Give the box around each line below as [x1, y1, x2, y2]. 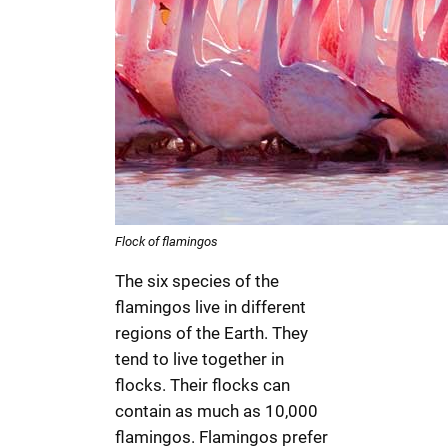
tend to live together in [115, 348, 285, 369]
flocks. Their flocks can [115, 374, 291, 395]
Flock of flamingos [115, 234, 219, 250]
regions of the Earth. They [115, 322, 309, 343]
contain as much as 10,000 [115, 400, 319, 421]
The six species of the [115, 270, 280, 291]
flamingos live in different [115, 296, 307, 317]
